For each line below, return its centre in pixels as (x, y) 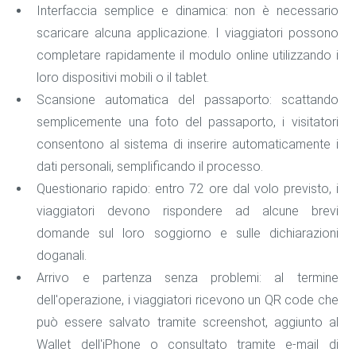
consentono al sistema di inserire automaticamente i (188, 145)
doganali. (62, 256)
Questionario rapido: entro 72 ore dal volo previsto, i (188, 189)
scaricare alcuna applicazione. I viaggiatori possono (188, 33)
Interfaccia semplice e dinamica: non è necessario (188, 11)
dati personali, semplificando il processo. (150, 167)
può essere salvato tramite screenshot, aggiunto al (188, 323)
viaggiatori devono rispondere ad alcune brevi (188, 211)
